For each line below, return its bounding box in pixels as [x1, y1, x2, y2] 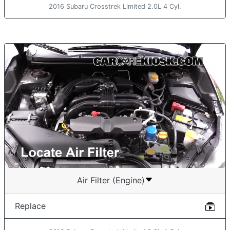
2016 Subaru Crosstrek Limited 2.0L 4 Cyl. [49, 3, 181, 11]
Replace [15, 201, 46, 212]
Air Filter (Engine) [77, 175, 145, 185]
